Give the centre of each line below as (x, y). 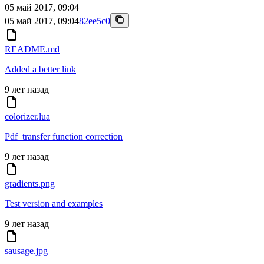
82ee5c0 (95, 21)
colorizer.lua (27, 117)
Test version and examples (54, 204)
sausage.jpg (26, 251)
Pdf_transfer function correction (64, 137)
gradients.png (30, 184)
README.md (32, 49)
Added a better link (40, 70)
